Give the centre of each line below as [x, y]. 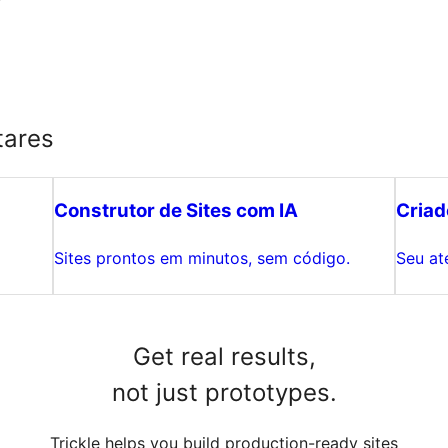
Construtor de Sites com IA [176, 210]
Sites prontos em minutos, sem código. [202, 258]
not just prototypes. [224, 392]
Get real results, [224, 356]
